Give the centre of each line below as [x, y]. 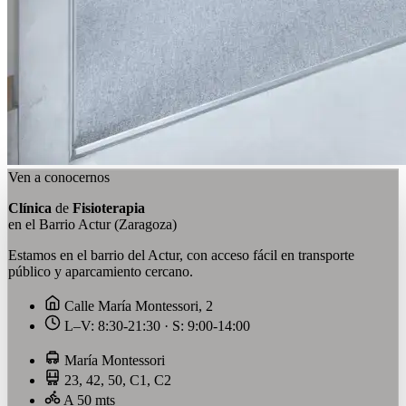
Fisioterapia [109, 208]
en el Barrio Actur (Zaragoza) [92, 225]
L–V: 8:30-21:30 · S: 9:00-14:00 [155, 326]
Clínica [30, 208]
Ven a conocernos [59, 178]
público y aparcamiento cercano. [101, 272]
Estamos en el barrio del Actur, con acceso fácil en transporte [181, 256]
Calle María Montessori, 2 [137, 306]
